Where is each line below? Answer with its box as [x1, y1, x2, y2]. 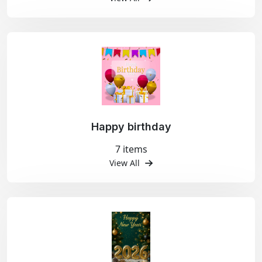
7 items [115, 143, 147, 156]
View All [109, 157, 143, 168]
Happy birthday [91, 120, 171, 133]
